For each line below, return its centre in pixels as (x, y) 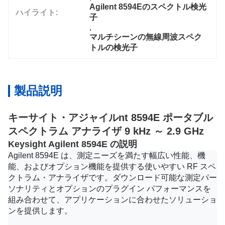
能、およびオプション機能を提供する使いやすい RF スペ (112, 166)
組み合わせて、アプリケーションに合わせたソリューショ (113, 200)
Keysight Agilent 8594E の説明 (73, 144)
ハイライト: (37, 12)
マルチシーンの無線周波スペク (146, 37)
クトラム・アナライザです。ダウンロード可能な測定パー (113, 178)
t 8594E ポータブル (169, 118)
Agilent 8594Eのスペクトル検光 (148, 7)
